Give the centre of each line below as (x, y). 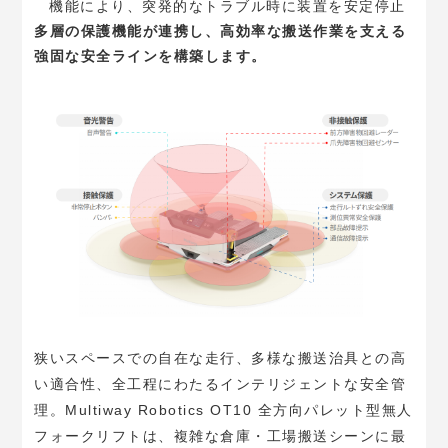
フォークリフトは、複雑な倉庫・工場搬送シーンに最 (220, 436)
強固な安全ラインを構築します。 (150, 55)
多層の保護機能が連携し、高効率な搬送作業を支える (220, 30)
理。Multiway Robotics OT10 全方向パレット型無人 (223, 410)
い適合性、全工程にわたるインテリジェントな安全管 (220, 384)
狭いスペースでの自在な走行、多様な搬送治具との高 (220, 358)
